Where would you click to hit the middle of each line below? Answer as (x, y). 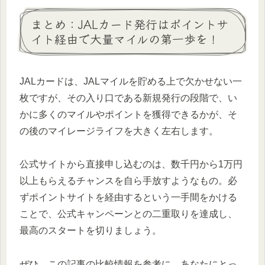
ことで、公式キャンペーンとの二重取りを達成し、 (128, 214)
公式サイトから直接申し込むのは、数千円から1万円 (131, 164)
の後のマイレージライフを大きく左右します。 (119, 131)
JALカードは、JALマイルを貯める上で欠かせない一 (131, 81)
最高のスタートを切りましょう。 (91, 231)
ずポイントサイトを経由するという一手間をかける (128, 198)
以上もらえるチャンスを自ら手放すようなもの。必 (128, 181)
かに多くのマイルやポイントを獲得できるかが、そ (128, 114)
